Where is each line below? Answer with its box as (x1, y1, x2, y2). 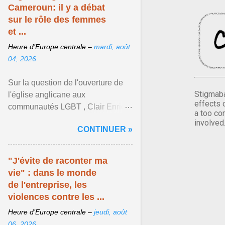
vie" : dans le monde (8, 168, 96, 178)
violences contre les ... (8, 192, 104, 202)
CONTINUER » (77, 125, 133, 134)
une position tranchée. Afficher (8, 127, 116, 135)
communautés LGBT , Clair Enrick (8, 102, 129, 111)
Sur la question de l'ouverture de (8, 78, 123, 87)
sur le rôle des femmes (8, 15, 106, 25)
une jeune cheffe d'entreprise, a (8, 115, 120, 123)
